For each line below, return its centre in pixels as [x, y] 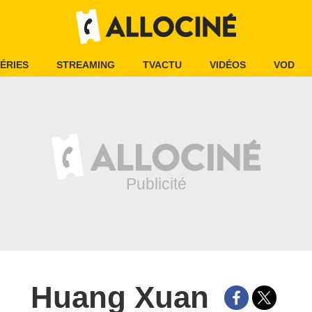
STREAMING [86, 65]
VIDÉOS [228, 65]
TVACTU [162, 65]
